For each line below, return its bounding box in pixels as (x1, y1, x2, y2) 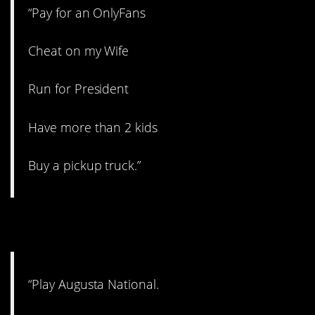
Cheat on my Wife (28, 42, 129, 60)
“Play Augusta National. (28, 276, 160, 293)
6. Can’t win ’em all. (11, 207, 244, 244)
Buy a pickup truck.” (28, 156, 141, 174)
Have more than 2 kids (28, 118, 158, 136)
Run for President (28, 80, 129, 98)
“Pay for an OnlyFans (28, 4, 146, 22)
